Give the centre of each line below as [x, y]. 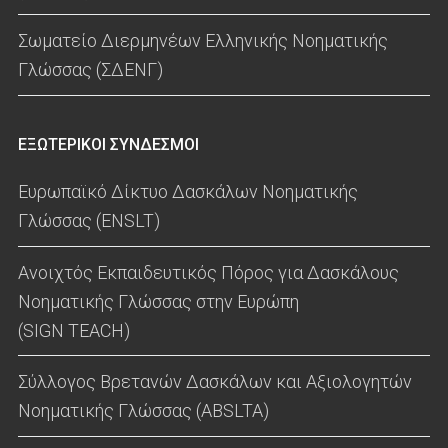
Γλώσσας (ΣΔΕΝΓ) [90, 70]
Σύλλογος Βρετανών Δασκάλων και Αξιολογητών [215, 382]
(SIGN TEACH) [74, 330]
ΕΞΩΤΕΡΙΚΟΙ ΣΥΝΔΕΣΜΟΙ [108, 145]
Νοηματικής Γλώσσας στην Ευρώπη [158, 301]
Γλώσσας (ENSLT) [89, 221]
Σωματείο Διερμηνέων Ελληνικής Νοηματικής [203, 41]
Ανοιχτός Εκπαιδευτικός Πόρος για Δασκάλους [208, 272]
